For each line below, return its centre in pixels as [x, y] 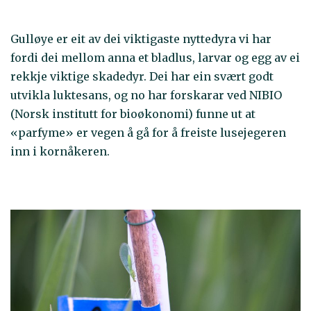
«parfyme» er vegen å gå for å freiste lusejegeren [148, 133]
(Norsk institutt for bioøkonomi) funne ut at [133, 114]
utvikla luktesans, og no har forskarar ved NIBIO [146, 95]
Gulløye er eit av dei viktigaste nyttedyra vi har [141, 39]
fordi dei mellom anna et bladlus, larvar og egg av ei [155, 58]
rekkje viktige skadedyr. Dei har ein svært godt [142, 77]
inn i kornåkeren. [60, 152]
